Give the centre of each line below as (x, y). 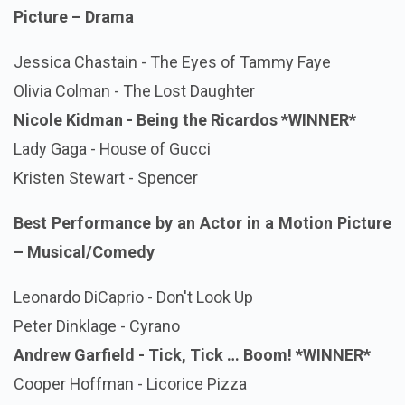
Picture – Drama (74, 17)
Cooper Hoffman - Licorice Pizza (130, 384)
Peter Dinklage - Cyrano (97, 326)
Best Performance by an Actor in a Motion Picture (202, 223)
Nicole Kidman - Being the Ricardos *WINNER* (185, 120)
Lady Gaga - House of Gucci (112, 149)
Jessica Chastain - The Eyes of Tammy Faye (172, 62)
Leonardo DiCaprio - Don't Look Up (133, 297)
